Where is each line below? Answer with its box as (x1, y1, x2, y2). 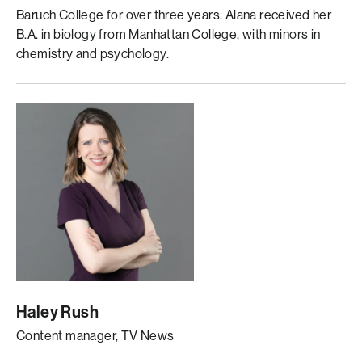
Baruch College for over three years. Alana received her (16, 7, 331, 23)
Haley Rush (16, 302, 99, 322)
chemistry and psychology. (16, 46, 169, 61)
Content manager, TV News (16, 328, 175, 343)
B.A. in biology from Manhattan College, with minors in (16, 27, 321, 42)
